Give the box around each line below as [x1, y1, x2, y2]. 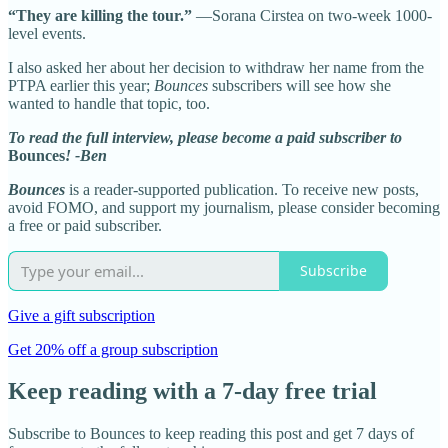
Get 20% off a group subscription [8, 340, 218, 358]
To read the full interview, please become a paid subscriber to [8, 128, 402, 146]
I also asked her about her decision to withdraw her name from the [8, 58, 424, 76]
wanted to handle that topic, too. [8, 94, 210, 112]
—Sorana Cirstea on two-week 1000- [192, 6, 432, 24]
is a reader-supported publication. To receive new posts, [65, 180, 419, 198]
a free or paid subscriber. [8, 216, 162, 234]
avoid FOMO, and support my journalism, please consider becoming [8, 198, 440, 216]
